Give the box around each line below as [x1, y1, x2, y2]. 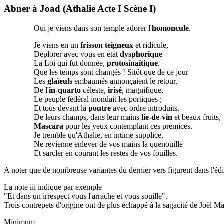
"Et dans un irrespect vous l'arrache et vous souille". [4, 191, 167, 200]
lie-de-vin [141, 112, 172, 121]
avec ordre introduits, [111, 103, 179, 112]
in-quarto [49, 85, 81, 94]
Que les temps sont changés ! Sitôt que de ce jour [34, 67, 188, 76]
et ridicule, [133, 40, 168, 49]
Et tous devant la [34, 103, 88, 112]
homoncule [152, 23, 189, 32]
